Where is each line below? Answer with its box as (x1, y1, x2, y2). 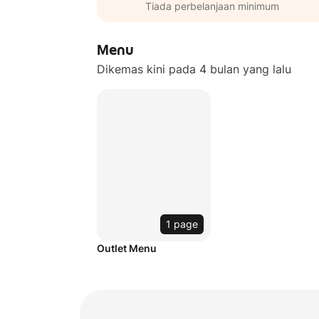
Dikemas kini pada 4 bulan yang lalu (97, 62, 291, 76)
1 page (166, 218, 198, 230)
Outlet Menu (97, 242, 157, 254)
